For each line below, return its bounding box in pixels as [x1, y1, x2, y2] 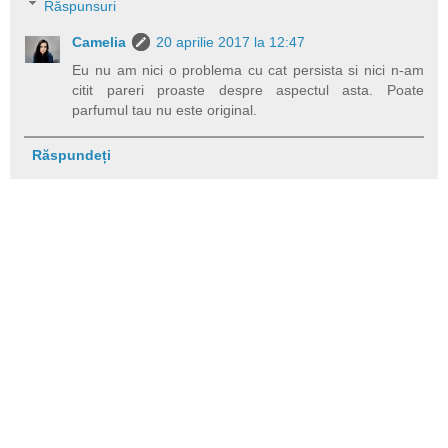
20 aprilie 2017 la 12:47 [156, 33, 306, 50]
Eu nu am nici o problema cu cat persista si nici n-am [72, 61, 424, 78]
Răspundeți [31, 146, 111, 163]
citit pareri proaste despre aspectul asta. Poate [72, 81, 424, 98]
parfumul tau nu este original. [72, 101, 258, 118]
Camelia [72, 33, 127, 50]
